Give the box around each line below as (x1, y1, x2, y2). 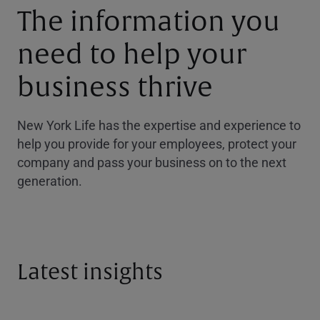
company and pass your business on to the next (17, 153, 286, 171)
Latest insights (17, 258, 163, 286)
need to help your (17, 37, 246, 72)
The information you (17, 4, 280, 39)
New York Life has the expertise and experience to (17, 116, 301, 134)
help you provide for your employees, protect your (17, 134, 296, 152)
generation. (17, 171, 82, 189)
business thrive (17, 70, 213, 105)
